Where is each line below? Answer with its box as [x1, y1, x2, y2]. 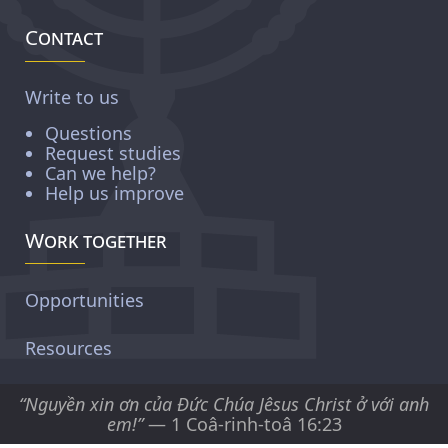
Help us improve [45, 181, 184, 206]
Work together [25, 226, 168, 255]
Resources [25, 335, 112, 360]
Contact [25, 23, 104, 52]
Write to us [25, 85, 119, 110]
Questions [45, 121, 132, 146]
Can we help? [45, 161, 156, 186]
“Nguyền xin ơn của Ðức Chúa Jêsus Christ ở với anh [19, 392, 429, 417]
